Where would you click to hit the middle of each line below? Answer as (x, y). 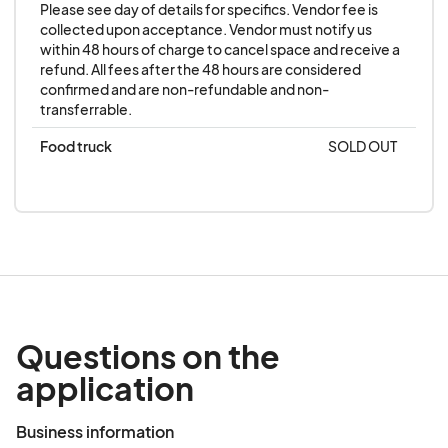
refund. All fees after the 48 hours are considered (200, 69)
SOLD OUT (362, 146)
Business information (95, 432)
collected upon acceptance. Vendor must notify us (206, 29)
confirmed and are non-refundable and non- (184, 89)
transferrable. (86, 109)
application (105, 388)
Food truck (76, 146)
